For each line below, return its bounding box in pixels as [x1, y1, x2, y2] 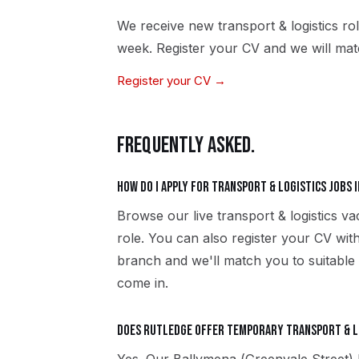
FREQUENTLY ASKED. [117, 132, 256, 159]
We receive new [117, 18, 218, 34]
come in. [117, 275, 168, 291]
